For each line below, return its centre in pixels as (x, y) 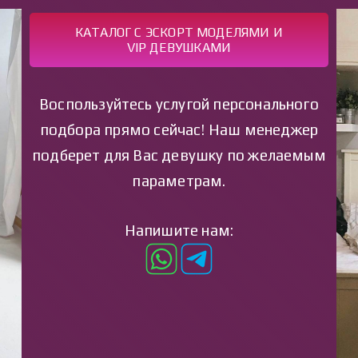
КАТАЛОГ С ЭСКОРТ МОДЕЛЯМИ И (179, 33)
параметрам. (179, 181)
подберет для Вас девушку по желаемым (179, 155)
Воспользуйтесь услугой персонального (179, 104)
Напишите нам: (179, 231)
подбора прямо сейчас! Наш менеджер (179, 130)
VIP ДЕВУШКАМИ (179, 48)
